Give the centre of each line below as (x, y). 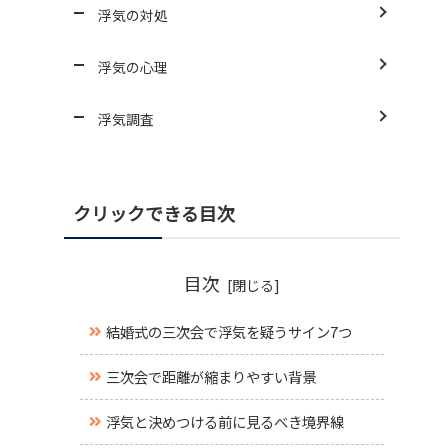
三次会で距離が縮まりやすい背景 (210, 377)
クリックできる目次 (154, 213)
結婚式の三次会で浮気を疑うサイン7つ (228, 332)
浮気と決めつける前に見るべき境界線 (224, 422)
